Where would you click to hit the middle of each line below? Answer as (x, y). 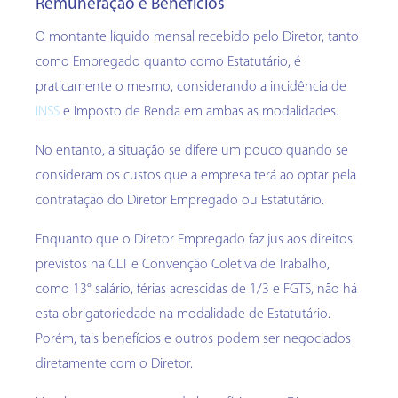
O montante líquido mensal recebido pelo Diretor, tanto (197, 38)
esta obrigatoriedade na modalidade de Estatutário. (183, 315)
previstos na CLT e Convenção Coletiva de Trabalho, (183, 265)
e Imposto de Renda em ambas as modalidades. (199, 112)
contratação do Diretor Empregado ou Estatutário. (180, 201)
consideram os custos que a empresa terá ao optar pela (196, 176)
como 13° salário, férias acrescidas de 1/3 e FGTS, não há (196, 290)
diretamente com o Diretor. (114, 365)
